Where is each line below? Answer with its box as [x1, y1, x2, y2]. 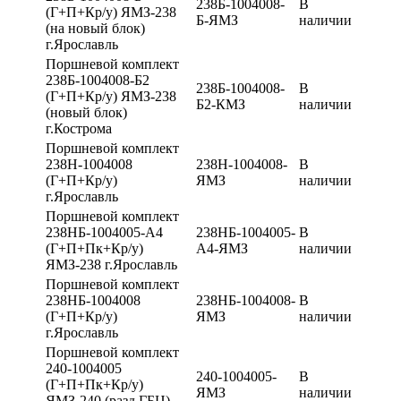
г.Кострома [46, 120, 112, 136]
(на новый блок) [46, 20, 145, 36]
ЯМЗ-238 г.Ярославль [46, 256, 177, 272]
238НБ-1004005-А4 [46, 224, 163, 240]
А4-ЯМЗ [196, 240, 248, 256]
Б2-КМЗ [196, 96, 245, 112]
